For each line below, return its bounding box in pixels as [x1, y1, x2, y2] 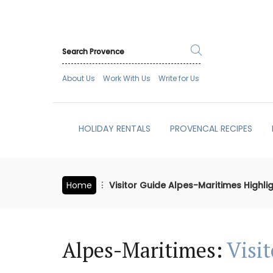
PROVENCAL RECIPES [169, 122, 252, 135]
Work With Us [103, 73, 151, 84]
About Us [62, 73, 95, 84]
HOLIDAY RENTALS [78, 122, 151, 135]
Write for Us [158, 73, 199, 84]
